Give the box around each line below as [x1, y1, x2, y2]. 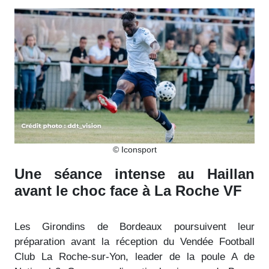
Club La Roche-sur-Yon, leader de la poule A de [14, 250, 255, 262]
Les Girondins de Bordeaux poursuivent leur [14, 220, 255, 232]
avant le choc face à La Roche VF [14, 182, 242, 199]
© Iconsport [112, 144, 157, 154]
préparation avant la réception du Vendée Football [14, 235, 255, 247]
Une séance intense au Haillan [14, 165, 255, 182]
